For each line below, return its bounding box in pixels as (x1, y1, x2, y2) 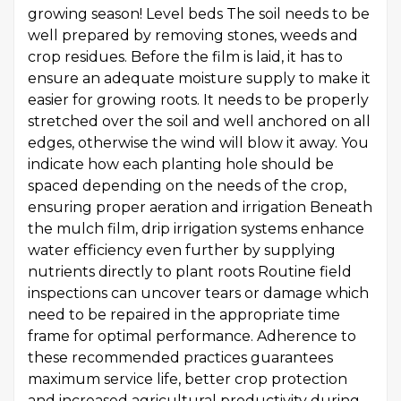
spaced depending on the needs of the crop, (28, 177, 346, 194)
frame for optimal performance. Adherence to (28, 328, 356, 345)
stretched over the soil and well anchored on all (28, 113, 371, 130)
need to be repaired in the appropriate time (28, 306, 340, 323)
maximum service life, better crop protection (28, 371, 347, 388)
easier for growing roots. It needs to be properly (28, 91, 369, 108)
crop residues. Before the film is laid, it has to (28, 48, 343, 65)
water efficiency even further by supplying (28, 242, 336, 259)
